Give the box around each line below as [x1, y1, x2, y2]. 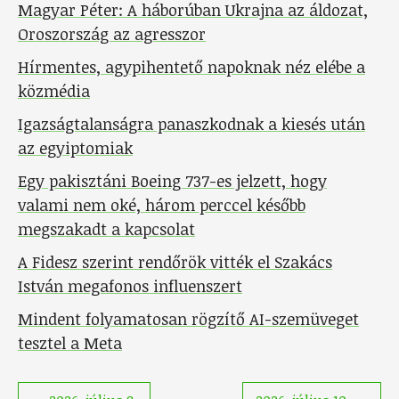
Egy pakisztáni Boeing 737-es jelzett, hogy [18, 169, 327, 191]
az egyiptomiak [18, 136, 133, 159]
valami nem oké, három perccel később [18, 193, 305, 216]
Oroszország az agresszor [18, 22, 206, 45]
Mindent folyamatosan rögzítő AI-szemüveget [18, 307, 359, 330]
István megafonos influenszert [18, 274, 242, 297]
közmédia [18, 79, 90, 102]
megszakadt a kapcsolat [18, 217, 195, 240]
